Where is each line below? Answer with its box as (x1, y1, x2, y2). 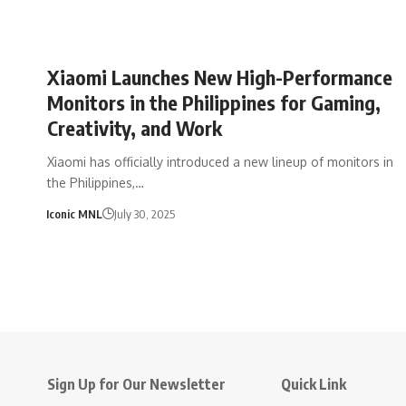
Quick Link (281, 374, 346, 393)
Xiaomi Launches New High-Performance (47, 63, 392, 90)
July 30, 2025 (113, 206, 175, 221)
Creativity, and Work (47, 114, 222, 140)
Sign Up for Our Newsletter (47, 374, 226, 393)
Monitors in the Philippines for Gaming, (47, 89, 381, 115)
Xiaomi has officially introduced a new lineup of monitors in (47, 153, 393, 169)
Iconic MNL (45, 206, 102, 221)
